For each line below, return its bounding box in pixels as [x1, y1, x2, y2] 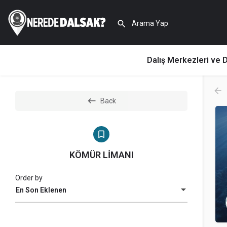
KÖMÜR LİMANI [69, 149, 134, 160]
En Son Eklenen [16, 186, 66, 195]
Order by [15, 174, 43, 182]
